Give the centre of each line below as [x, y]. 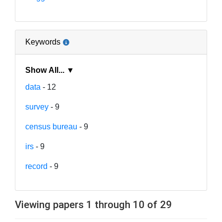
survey [37, 107]
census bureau [51, 126]
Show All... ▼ [70, 70]
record [36, 166]
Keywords [43, 42]
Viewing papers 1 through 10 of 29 [93, 204]
